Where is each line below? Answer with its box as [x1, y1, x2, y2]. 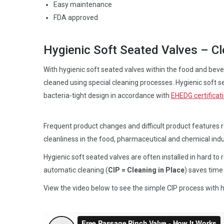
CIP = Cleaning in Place [108, 166, 184, 174]
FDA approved [53, 13, 98, 22]
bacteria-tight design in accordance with [43, 91, 171, 100]
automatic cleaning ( [43, 166, 108, 174]
